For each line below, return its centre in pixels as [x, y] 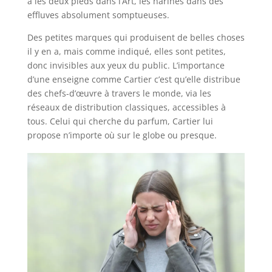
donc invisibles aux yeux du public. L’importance [126, 66]
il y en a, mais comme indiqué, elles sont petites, [126, 52]
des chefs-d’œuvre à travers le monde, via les [119, 93]
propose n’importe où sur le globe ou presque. [122, 135]
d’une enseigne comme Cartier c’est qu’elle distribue [134, 80]
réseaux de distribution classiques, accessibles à [126, 107]
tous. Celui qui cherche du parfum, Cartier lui [120, 121]
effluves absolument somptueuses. [98, 15]
